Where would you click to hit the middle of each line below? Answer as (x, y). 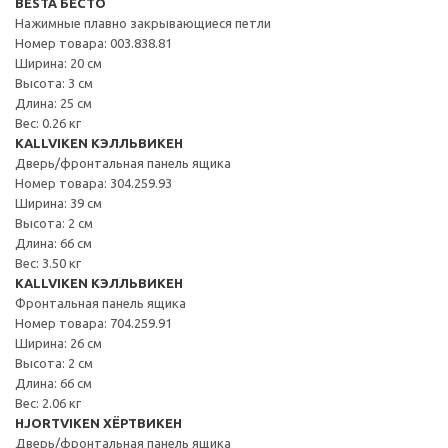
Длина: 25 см (53, 102)
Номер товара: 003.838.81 (93, 42)
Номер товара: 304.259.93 (93, 182)
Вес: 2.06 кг (48, 402)
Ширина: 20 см (58, 62)
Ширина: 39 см (58, 202)
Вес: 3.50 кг (48, 262)
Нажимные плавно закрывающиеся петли (143, 22)
